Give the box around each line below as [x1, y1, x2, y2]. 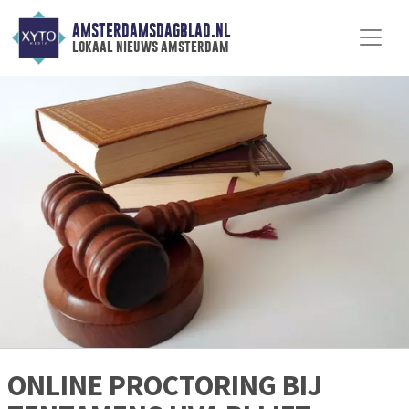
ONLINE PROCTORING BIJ [7, 367, 322, 404]
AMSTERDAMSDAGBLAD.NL [71, 21, 230, 41]
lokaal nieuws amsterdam [71, 37, 229, 56]
